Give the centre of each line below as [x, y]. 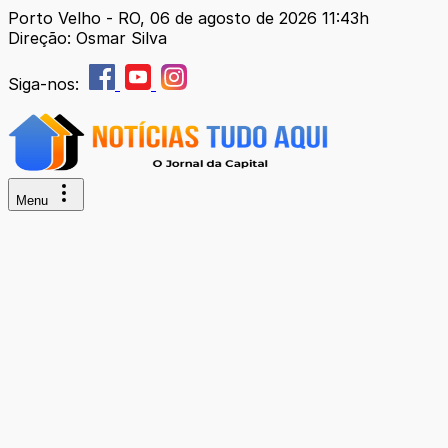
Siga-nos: [46, 84]
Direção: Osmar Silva [87, 38]
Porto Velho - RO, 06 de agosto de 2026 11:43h [188, 18]
